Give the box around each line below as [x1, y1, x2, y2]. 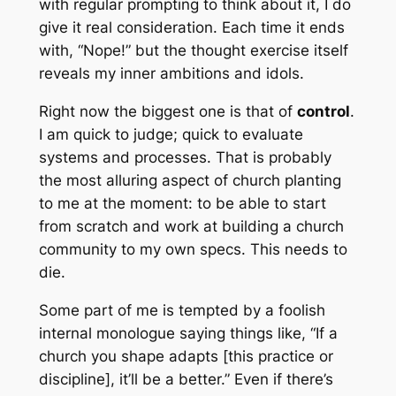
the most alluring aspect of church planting [38, 171, 341, 190]
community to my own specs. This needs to [38, 240, 347, 259]
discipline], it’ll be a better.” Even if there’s [38, 369, 333, 388]
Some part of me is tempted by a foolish [38, 301, 325, 319]
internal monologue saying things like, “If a [38, 324, 338, 342]
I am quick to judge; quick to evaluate [38, 126, 303, 144]
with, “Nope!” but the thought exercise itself [38, 42, 348, 60]
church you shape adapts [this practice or [38, 346, 333, 365]
